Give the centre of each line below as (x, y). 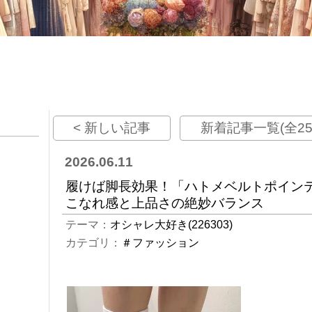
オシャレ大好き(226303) (172, 225)
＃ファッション (161, 243)
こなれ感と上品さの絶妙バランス (165, 203)
